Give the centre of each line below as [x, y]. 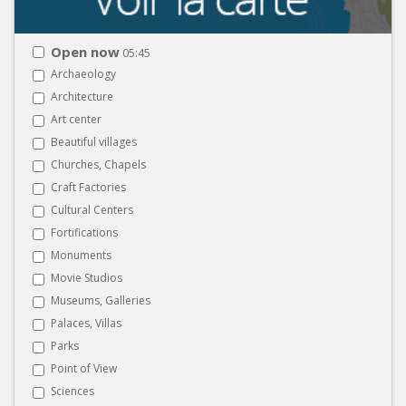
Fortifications [84, 232]
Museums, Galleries [101, 300]
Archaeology [83, 73]
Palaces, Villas [86, 323]
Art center [76, 119]
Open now [85, 51]
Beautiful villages [94, 141]
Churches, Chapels [98, 164]
